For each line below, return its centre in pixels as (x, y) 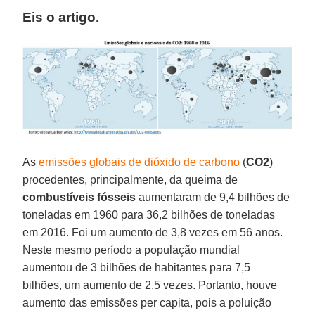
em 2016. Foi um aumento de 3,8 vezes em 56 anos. (153, 233)
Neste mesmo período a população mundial (131, 250)
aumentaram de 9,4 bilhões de (213, 198)
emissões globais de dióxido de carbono (140, 162)
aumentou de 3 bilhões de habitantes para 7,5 (137, 268)
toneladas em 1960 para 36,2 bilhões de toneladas (149, 215)
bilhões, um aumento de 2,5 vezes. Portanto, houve (150, 285)
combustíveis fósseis (79, 198)
